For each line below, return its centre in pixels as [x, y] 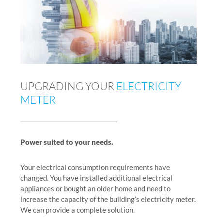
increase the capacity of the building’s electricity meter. [108, 199]
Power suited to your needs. [67, 142]
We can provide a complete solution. [77, 210]
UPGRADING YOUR [68, 86]
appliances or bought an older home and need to [95, 189]
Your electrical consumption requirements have [95, 167]
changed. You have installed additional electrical [96, 178]
